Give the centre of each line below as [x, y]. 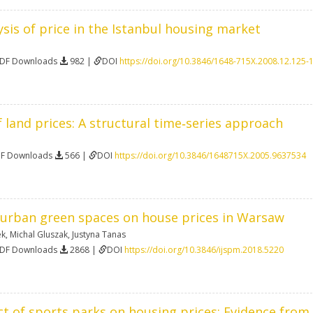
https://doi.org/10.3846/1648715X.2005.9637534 [210, 155]
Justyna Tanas [99, 234]
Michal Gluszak [39, 234]
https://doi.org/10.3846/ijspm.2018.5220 [204, 249]
